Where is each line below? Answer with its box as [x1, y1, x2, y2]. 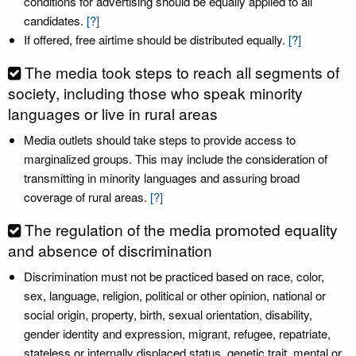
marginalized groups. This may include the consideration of [24, 150, 327, 167]
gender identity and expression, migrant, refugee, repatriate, [24, 325, 331, 342]
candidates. [24, 12, 83, 29]
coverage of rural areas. [24, 188, 147, 205]
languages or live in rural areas [8, 103, 218, 124]
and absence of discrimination [8, 239, 212, 261]
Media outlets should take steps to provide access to [24, 131, 296, 148]
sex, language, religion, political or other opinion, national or [24, 287, 326, 304]
